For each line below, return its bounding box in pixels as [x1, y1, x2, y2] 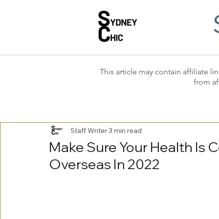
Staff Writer [70, 126, 107, 135]
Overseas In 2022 [49, 155, 160, 173]
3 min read [109, 126, 142, 135]
